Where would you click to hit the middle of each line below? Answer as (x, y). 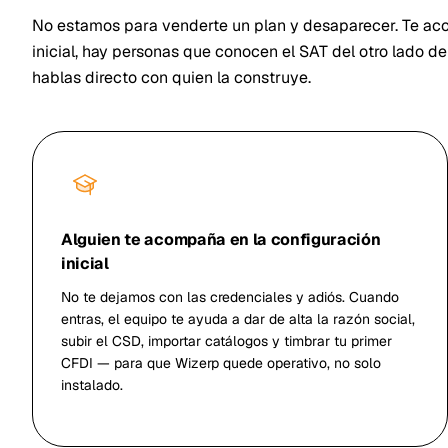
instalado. (92, 385)
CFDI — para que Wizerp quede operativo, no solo (221, 363)
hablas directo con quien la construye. (171, 77)
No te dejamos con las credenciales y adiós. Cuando (230, 297)
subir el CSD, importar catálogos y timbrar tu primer (226, 341)
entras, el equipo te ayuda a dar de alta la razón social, (238, 319)
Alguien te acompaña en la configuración (221, 239)
